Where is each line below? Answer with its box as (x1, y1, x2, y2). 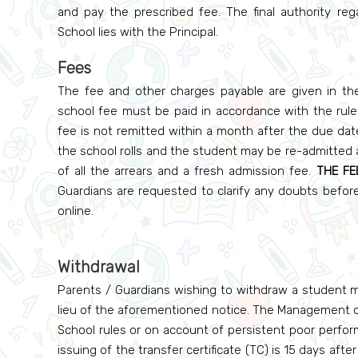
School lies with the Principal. (58, 25, 218, 39)
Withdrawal (58, 257, 140, 276)
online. (58, 204, 93, 218)
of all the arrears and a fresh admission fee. (58, 164, 316, 178)
